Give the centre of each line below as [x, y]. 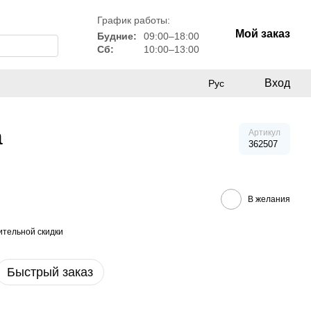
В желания [269, 199]
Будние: [117, 36]
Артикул [264, 133]
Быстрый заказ [50, 272]
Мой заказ [263, 34]
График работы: [134, 20]
